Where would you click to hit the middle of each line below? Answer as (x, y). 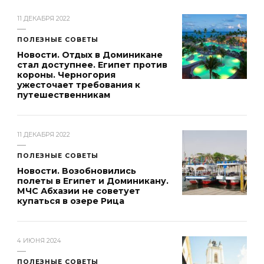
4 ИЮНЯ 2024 (39, 241)
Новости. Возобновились (77, 171)
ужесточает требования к (79, 85)
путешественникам (64, 95)
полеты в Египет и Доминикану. (93, 181)
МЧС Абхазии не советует (79, 191)
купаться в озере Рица (71, 201)
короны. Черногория (66, 75)
